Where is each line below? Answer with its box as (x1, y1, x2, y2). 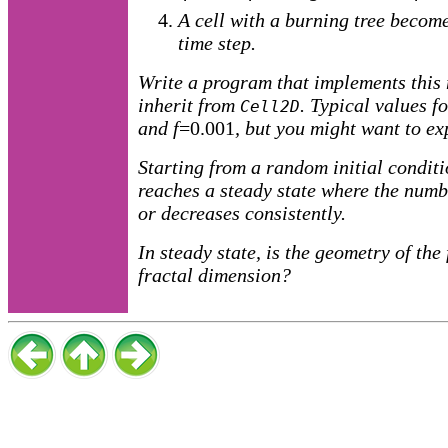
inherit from (138, 94, 240, 117)
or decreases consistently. (138, 202, 346, 225)
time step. (178, 32, 256, 55)
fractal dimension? (138, 264, 291, 287)
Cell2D (240, 97, 300, 117)
